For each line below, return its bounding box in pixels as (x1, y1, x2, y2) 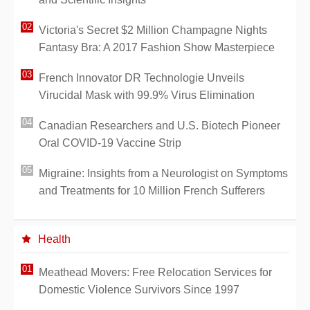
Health (38, 232, 71, 245)
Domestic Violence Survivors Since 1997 (39, 283, 239, 295)
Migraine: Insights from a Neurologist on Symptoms (39, 167, 288, 179)
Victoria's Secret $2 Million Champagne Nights (39, 24, 267, 36)
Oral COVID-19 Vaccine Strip (39, 136, 181, 149)
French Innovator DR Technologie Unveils (39, 71, 244, 84)
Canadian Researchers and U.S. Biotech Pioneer (39, 119, 280, 131)
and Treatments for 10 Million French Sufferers (39, 184, 265, 197)
